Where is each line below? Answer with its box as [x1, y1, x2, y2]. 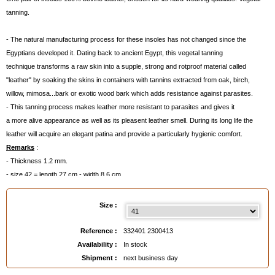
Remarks [6, 144, 34, 151]
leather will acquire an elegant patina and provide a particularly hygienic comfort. [6, 130, 242, 137]
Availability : [77, 241, 117, 248]
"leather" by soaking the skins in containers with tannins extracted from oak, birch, [6, 76, 250, 83]
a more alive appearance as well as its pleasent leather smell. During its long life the [6, 117, 253, 124]
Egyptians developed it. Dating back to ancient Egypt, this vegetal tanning [6, 49, 223, 56]
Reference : [80, 227, 117, 234]
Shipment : [81, 254, 117, 261]
